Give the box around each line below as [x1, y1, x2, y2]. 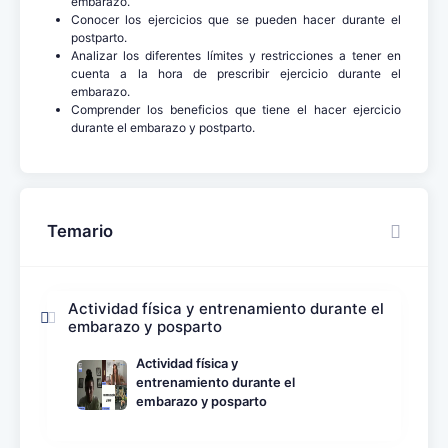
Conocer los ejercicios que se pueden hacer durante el [71, 11, 401, 27]
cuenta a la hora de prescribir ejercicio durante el [71, 65, 401, 81]
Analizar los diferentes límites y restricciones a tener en [71, 47, 401, 63]
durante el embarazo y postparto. [71, 119, 255, 135]
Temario [47, 220, 113, 241]
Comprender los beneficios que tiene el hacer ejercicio [71, 101, 401, 117]
